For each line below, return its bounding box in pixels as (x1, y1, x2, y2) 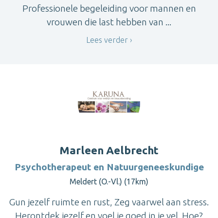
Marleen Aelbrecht (59, 144, 159, 157)
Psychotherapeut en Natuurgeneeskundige (14, 162, 204, 173)
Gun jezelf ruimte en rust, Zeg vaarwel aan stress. (9, 197, 209, 208)
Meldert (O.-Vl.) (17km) (70, 177, 148, 186)
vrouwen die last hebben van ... (47, 16, 171, 27)
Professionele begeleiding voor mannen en (22, 2, 196, 14)
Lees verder (86, 35, 128, 44)
